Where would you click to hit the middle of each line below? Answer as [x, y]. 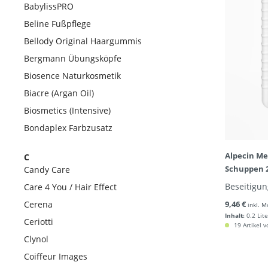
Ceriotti [39, 222]
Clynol [36, 239]
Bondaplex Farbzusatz [68, 128]
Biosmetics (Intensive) [67, 110]
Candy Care [47, 170]
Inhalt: [235, 215]
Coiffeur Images [56, 256]
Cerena [38, 204]
